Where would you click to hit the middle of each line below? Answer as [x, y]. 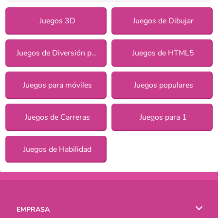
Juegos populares [163, 85]
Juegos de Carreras [57, 117]
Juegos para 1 [163, 117]
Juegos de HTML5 [163, 53]
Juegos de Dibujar [163, 21]
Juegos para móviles [57, 85]
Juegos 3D [57, 21]
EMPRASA [33, 210]
